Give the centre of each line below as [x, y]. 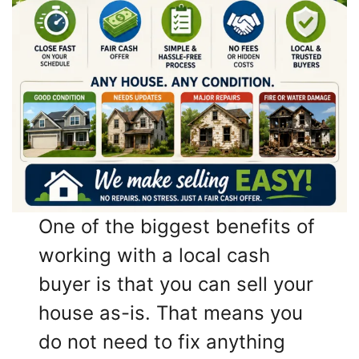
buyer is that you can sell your [176, 284]
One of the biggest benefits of [177, 227]
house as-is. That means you [171, 313]
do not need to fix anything [162, 342]
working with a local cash [155, 256]
